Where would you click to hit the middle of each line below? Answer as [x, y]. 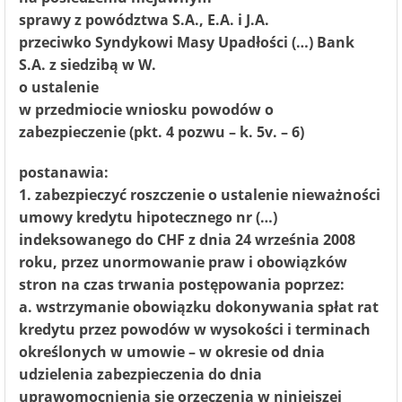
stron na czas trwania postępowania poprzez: [182, 284]
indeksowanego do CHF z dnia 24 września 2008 [187, 240]
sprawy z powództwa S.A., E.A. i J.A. [144, 20]
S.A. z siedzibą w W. [87, 65]
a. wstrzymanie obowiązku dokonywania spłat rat [199, 307]
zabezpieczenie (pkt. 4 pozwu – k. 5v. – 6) [162, 132]
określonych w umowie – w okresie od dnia [172, 352]
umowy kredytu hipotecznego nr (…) [148, 217]
